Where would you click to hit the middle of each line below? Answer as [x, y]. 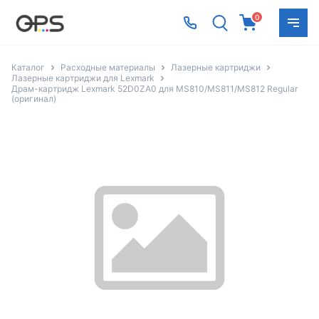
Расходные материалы [108, 67]
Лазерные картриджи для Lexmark [83, 78]
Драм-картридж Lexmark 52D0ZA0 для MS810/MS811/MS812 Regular [155, 89]
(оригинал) [34, 99]
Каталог [28, 67]
